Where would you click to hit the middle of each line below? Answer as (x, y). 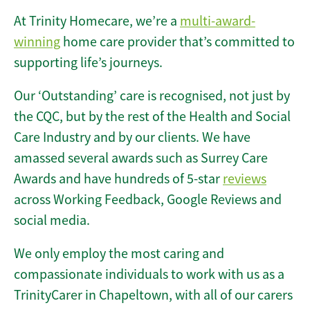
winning (37, 42)
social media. (52, 221)
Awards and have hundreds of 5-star (118, 179)
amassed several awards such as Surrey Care (141, 158)
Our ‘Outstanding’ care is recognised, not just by (152, 96)
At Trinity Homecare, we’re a (97, 21)
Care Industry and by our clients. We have (132, 138)
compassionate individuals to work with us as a (149, 275)
